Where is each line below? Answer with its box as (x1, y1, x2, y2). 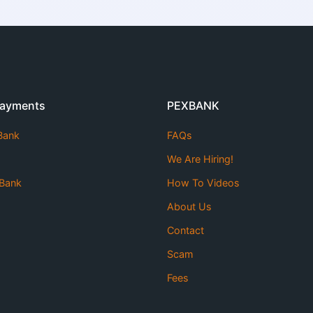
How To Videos (167, 176, 240, 189)
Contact (167, 224, 204, 236)
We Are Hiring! (167, 152, 233, 165)
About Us (167, 200, 212, 212)
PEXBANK (167, 98, 219, 112)
